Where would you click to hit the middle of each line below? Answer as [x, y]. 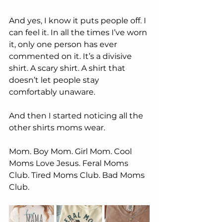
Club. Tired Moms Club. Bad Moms [78, 175]
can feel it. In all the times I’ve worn [79, 32]
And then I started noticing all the [77, 115]
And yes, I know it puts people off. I [79, 20]
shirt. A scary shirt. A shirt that [68, 68]
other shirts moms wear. [57, 127]
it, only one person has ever [64, 44]
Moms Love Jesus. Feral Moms [70, 163]
